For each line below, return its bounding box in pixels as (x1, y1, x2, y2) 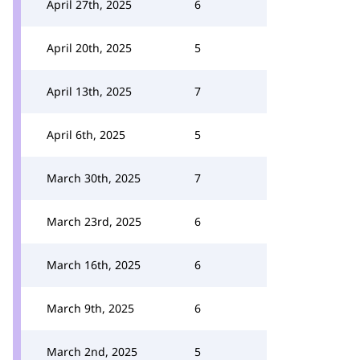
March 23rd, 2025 (47, 214, 141, 229)
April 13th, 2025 (47, 84, 132, 99)
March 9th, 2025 (47, 301, 134, 316)
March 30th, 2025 (47, 170, 141, 186)
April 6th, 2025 (47, 127, 125, 142)
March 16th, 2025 (47, 257, 141, 272)
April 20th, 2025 (47, 40, 132, 55)
